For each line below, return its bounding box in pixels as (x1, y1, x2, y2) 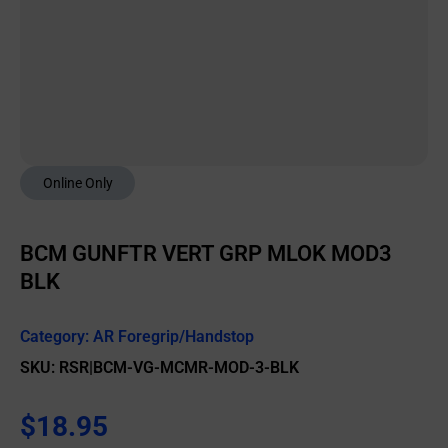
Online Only (42, 175, 113, 191)
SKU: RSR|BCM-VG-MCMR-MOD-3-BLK (20, 358, 299, 377)
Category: (20, 327, 93, 346)
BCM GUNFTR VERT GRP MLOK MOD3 (20, 241, 392, 266)
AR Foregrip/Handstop (93, 327, 254, 346)
